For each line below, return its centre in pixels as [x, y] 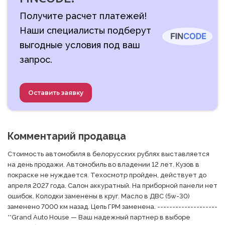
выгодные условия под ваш [80, 45]
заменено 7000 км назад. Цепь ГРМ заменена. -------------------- [113, 206]
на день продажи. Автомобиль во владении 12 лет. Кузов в [103, 164]
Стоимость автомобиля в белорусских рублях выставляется [108, 154]
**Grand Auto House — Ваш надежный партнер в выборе [99, 217]
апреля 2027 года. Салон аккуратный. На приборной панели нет [113, 185]
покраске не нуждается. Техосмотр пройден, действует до [107, 175]
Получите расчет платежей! [83, 16]
